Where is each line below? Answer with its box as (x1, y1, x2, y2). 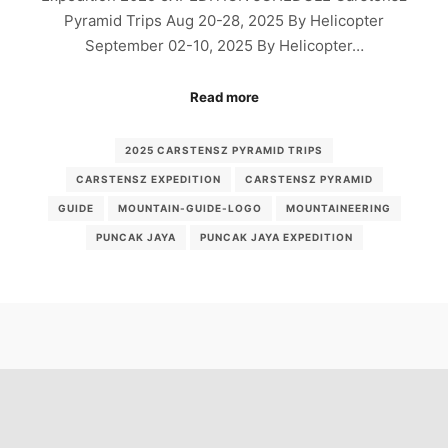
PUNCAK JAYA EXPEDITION (199, 231, 353, 244)
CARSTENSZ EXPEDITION (75, 173, 221, 186)
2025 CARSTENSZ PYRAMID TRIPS (125, 144, 323, 157)
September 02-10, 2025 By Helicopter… (84, 36, 364, 56)
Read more (189, 88, 259, 105)
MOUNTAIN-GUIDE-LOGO (117, 202, 262, 215)
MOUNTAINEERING (285, 202, 391, 215)
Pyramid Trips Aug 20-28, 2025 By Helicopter (64, 11, 384, 31)
